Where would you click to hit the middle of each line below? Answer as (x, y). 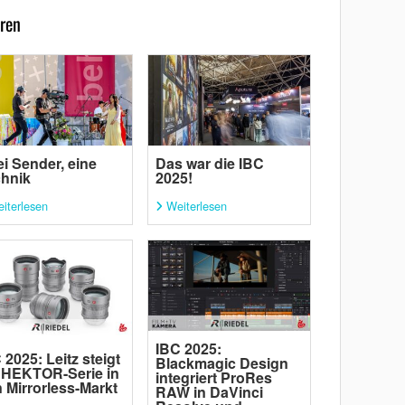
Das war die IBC (209, 164)
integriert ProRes (213, 378)
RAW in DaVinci (209, 392)
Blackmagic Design (221, 363)
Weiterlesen (196, 206)
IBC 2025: (188, 349)
